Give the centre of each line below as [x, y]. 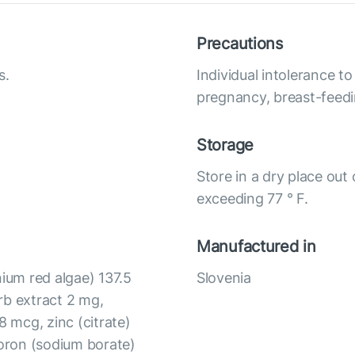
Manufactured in [256, 246]
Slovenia [224, 277]
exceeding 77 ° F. [252, 198]
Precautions [240, 43]
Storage [225, 145]
